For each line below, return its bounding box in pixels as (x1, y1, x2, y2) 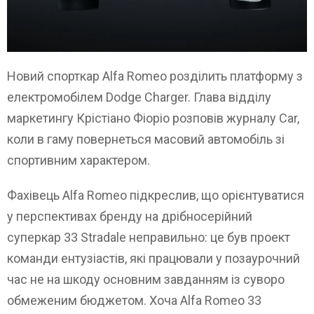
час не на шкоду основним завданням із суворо (7, 272, 285, 287)
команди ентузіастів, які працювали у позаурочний (7, 251, 300, 266)
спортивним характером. (7, 153, 150, 168)
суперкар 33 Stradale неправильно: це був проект (7, 230, 290, 245)
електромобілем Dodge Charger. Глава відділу (7, 90, 271, 105)
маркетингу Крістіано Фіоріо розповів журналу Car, (7, 111, 299, 126)
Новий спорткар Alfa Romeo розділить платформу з (7, 69, 303, 84)
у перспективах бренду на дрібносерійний (7, 209, 252, 224)
